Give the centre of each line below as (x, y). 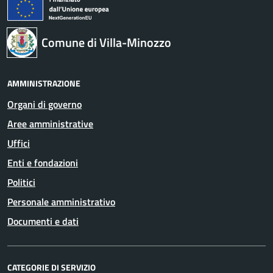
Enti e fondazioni (43, 163)
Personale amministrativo (61, 202)
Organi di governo (44, 104)
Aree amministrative (50, 124)
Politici (21, 182)
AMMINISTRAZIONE (44, 83)
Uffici (19, 143)
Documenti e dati (43, 221)
